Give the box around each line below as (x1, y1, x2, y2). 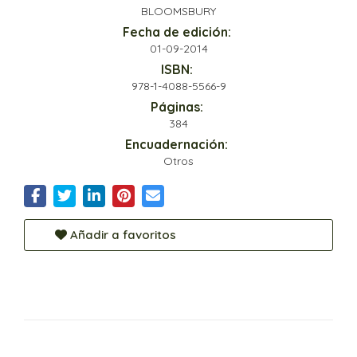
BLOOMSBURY (141, 4, 216, 19)
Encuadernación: (125, 136, 228, 153)
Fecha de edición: (122, 24, 231, 41)
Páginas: (150, 99, 203, 116)
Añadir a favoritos (67, 227, 176, 243)
